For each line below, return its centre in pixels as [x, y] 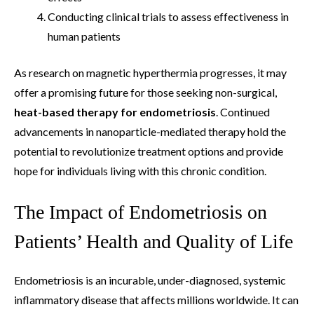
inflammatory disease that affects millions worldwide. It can [156, 299]
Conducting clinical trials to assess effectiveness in [168, 16]
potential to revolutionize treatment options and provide [149, 151]
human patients [84, 36]
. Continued [243, 111]
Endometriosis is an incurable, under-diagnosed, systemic [150, 280]
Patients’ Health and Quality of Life [153, 241]
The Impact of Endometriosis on [141, 212]
